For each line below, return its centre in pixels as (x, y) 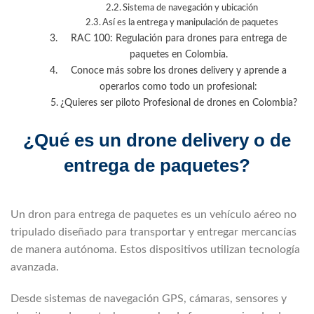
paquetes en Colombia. (178, 54)
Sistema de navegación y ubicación (191, 8)
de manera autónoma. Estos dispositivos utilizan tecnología (155, 249)
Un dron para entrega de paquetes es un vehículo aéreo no (153, 214)
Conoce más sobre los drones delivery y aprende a (178, 70)
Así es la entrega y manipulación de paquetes (191, 22)
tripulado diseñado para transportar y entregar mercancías (153, 232)
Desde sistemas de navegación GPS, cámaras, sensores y (149, 298)
